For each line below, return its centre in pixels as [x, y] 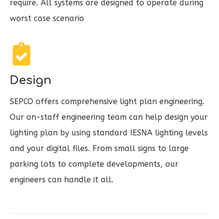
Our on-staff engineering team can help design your [109, 117]
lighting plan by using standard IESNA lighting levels [109, 133]
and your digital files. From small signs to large [99, 149]
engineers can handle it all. [62, 180]
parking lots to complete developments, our [94, 164]
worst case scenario [47, 19]
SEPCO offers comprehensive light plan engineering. [107, 102]
